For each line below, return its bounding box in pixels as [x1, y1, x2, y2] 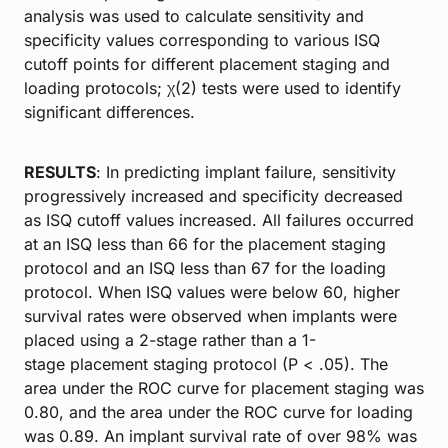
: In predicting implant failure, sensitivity [96, 161, 396, 182]
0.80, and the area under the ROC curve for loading [24, 401, 413, 422]
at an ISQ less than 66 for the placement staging [24, 233, 386, 254]
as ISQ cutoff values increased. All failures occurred [24, 209, 414, 230]
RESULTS [24, 161, 96, 182]
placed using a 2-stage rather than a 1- [24, 329, 316, 350]
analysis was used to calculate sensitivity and [24, 5, 364, 26]
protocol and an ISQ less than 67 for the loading [24, 257, 386, 278]
